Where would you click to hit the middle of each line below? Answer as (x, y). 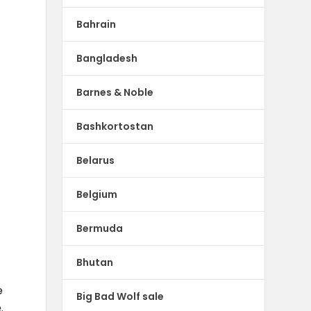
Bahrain (96, 24)
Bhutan (95, 262)
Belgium (97, 194)
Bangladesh (107, 58)
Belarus (96, 160)
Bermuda (100, 228)
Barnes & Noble (115, 92)
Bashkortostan (115, 126)
